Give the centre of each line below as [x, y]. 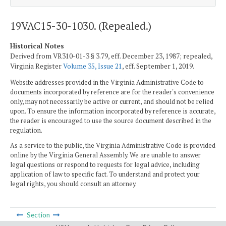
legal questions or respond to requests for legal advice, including [105, 164]
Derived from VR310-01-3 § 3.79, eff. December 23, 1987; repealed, [111, 56]
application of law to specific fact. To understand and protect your [105, 174]
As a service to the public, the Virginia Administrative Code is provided [113, 145]
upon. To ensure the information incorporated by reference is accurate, [113, 111]
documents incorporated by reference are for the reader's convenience [112, 92]
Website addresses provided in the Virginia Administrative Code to [107, 83]
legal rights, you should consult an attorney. [73, 184]
